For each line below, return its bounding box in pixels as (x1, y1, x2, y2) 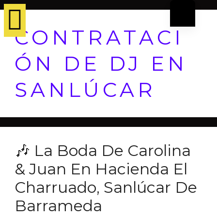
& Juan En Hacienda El (15, 159, 187, 178)
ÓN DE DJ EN (15, 51, 187, 76)
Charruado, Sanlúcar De (15, 178, 197, 197)
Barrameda (15, 196, 102, 215)
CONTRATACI (15, 25, 184, 49)
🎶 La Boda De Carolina (15, 141, 191, 160)
